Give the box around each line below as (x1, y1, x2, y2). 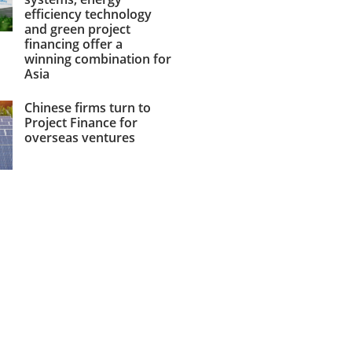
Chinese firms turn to (24, 99, 151, 116)
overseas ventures (24, 129, 135, 146)
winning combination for (24, 50, 171, 68)
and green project (24, 20, 130, 38)
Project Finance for (24, 114, 137, 131)
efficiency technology (24, 5, 152, 23)
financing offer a (24, 35, 123, 53)
